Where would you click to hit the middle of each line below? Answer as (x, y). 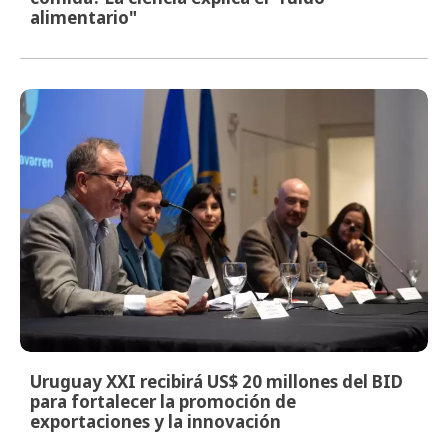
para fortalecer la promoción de (163, 402)
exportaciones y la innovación (155, 422)
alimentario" (83, 17)
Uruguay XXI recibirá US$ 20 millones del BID (216, 382)
